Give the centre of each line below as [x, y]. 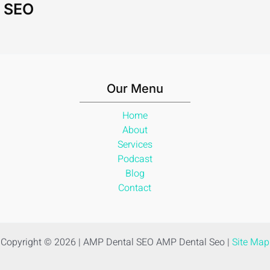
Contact [135, 188]
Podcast [135, 159]
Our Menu [135, 89]
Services [135, 145]
